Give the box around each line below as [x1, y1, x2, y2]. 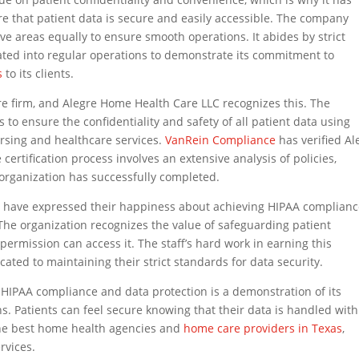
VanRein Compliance [165, 132, 276, 148]
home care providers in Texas [184, 321, 343, 337]
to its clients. [2, 66, 75, 82]
